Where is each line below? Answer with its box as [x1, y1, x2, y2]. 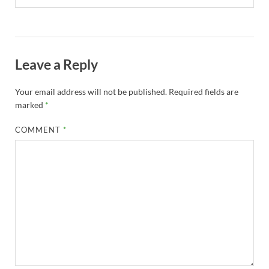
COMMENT [15, 125, 64, 135]
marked [15, 100, 45, 110]
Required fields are [169, 86, 238, 97]
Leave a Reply [15, 55, 98, 73]
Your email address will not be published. [15, 86, 167, 97]
